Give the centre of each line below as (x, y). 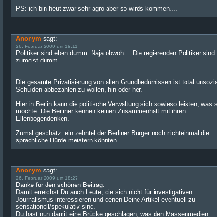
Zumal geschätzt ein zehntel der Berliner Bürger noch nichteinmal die (113, 133)
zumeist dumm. (38, 60)
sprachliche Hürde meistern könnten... (69, 140)
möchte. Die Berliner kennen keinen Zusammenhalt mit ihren (101, 111)
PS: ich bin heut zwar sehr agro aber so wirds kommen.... (97, 8)
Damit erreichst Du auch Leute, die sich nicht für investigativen (104, 192)
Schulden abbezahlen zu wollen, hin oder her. (79, 89)
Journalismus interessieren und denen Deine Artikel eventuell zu (106, 199)
